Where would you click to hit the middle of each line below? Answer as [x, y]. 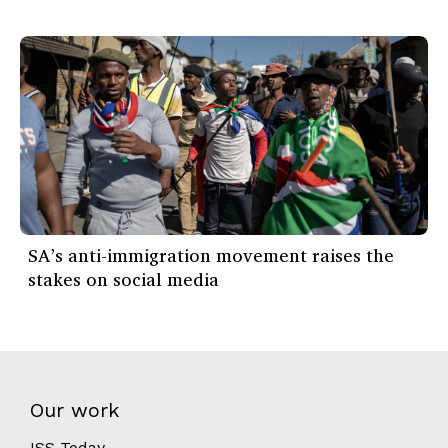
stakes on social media [123, 279]
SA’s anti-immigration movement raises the [211, 255]
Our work [74, 410]
